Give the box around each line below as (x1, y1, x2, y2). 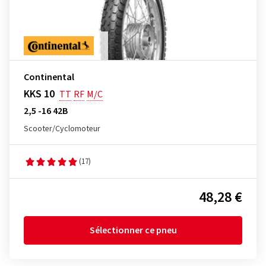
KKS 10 (24, 87, 55, 102)
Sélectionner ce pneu (89, 224, 177, 237)
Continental (24, 71, 74, 84)
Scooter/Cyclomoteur (24, 123, 100, 135)
